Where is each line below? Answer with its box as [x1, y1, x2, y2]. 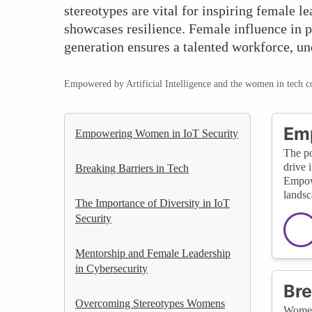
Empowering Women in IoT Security [75, 127, 238, 139]
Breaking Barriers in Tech [75, 162, 189, 174]
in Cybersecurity [75, 262, 148, 274]
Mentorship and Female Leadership [75, 247, 231, 259]
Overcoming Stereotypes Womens [75, 297, 225, 309]
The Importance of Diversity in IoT [75, 196, 230, 209]
